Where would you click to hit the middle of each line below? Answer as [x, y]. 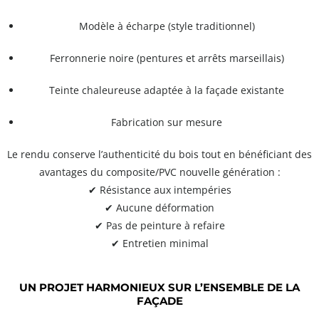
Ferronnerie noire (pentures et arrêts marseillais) [167, 58]
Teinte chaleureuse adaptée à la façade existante [167, 90]
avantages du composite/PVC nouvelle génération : [159, 172]
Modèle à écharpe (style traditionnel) [167, 26]
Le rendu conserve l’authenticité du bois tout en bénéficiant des [159, 155]
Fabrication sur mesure [167, 122]
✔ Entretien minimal [159, 244]
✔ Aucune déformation [159, 208]
